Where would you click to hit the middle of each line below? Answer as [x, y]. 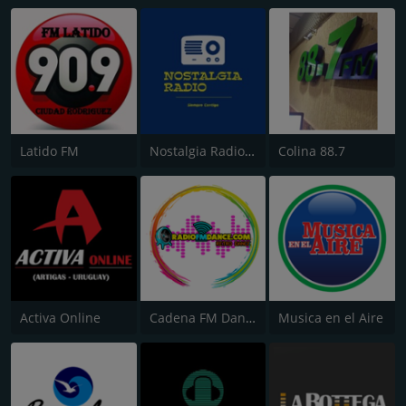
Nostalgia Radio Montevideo [249, 150]
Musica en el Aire [331, 318]
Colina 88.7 [312, 150]
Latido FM [49, 150]
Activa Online [60, 318]
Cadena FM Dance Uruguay [250, 318]
